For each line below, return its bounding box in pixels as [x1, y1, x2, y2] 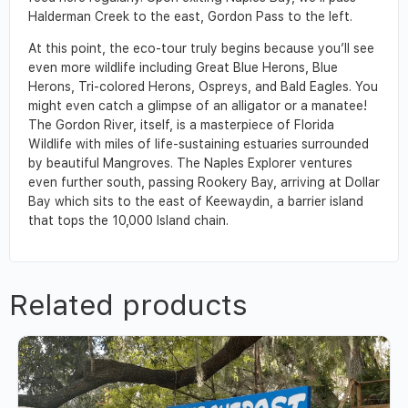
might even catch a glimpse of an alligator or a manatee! [28, 97, 367, 113]
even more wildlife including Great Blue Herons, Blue [28, 59, 338, 75]
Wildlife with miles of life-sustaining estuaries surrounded [28, 136, 369, 151]
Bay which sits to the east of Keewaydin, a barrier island [28, 193, 363, 209]
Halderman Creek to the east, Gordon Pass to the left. [28, 8, 352, 24]
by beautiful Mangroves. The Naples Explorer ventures [28, 155, 352, 170]
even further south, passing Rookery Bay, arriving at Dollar [28, 174, 380, 189]
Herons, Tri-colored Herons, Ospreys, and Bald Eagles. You [28, 78, 378, 94]
